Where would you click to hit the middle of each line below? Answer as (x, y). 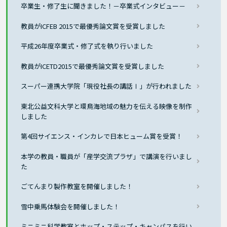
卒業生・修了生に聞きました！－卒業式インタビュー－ (103, 6)
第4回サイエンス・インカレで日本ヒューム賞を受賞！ (102, 136)
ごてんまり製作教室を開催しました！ (77, 186)
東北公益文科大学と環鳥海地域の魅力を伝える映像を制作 (107, 106)
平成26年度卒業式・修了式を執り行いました (87, 46)
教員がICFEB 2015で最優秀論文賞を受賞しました (93, 26)
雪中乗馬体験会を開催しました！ (70, 206)
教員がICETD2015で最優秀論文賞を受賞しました (93, 66)
